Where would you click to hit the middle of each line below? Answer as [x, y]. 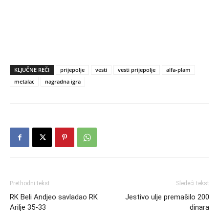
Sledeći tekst [193, 184]
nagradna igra [63, 82]
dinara [199, 208]
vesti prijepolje [137, 70]
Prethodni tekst [30, 184]
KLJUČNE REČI [32, 70]
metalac [24, 82]
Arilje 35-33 [28, 208]
